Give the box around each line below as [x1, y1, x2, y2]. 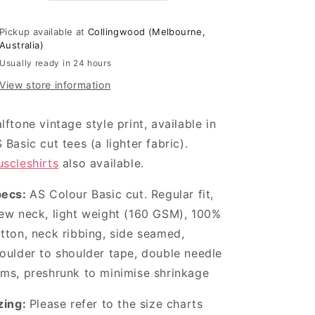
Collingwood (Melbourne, [88, 26, 206, 37]
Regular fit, [150, 187, 214, 201]
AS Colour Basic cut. [30, 187, 151, 201]
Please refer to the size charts [29, 297, 203, 311]
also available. [58, 156, 148, 170]
